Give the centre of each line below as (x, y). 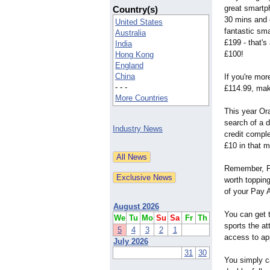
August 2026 (136, 207)
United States (139, 22)
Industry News (138, 129)
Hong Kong (134, 55)
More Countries (142, 98)
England (129, 66)
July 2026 (131, 242)
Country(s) (135, 10)
